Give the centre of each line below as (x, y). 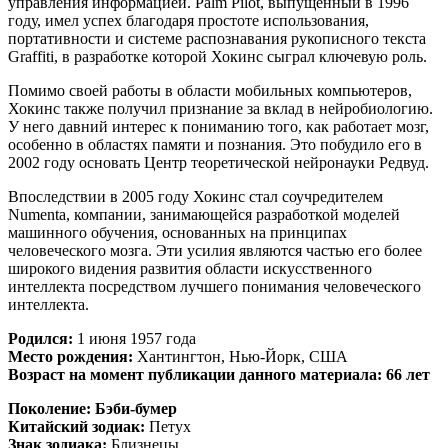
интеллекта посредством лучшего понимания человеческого (214, 286)
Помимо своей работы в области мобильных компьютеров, (210, 90)
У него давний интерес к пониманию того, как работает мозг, (218, 126)
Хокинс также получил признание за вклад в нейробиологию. (220, 108)
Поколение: (49, 408)
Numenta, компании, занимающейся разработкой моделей (204, 214)
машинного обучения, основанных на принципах (177, 232)
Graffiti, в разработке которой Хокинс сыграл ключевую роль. (217, 56)
